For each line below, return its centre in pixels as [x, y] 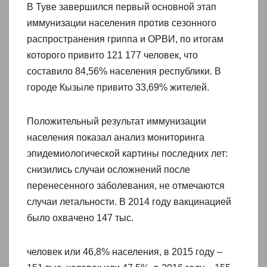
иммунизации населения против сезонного [122, 23]
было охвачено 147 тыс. [80, 218]
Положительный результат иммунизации [117, 121]
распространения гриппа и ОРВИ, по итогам [125, 39]
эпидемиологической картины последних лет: [127, 153]
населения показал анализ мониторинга [116, 137]
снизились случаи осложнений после [108, 169]
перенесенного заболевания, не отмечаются [126, 185]
